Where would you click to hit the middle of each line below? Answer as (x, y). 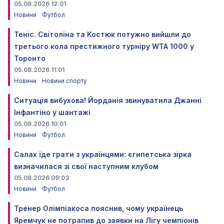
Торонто (30, 58)
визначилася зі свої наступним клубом (86, 166)
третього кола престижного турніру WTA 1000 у (104, 46)
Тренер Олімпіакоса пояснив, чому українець (98, 208)
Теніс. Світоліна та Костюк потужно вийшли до (102, 34)
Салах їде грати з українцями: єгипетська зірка (103, 154)
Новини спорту (64, 81)
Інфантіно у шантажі (52, 112)
